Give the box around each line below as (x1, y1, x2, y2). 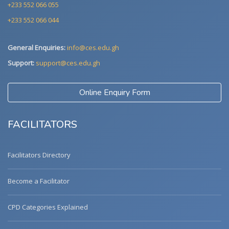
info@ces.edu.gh (67, 43, 119, 52)
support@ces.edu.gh (36, 58, 100, 67)
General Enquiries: (8, 43, 65, 52)
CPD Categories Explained (8, 202, 88, 212)
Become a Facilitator (8, 176, 70, 186)
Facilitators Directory (8, 150, 71, 159)
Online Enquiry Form (79, 87, 150, 98)
